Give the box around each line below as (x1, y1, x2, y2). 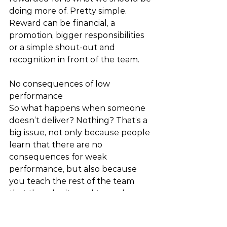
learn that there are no (9, 140, 104, 149)
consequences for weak (9, 152, 109, 162)
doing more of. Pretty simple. (9, 6, 129, 16)
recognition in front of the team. (9, 55, 141, 64)
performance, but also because (9, 164, 139, 174)
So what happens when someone (9, 103, 147, 113)
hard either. (9, 201, 58, 210)
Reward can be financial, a (9, 18, 117, 28)
